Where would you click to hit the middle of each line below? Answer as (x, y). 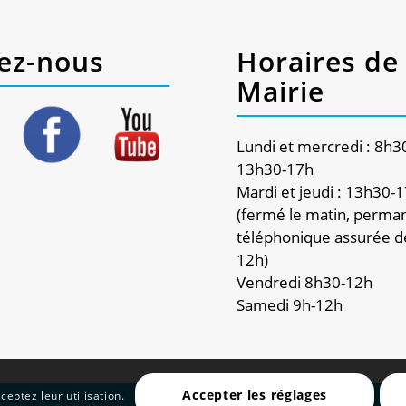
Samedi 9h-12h (290, 304)
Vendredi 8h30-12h (305, 282)
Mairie (281, 91)
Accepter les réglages (255, 395)
